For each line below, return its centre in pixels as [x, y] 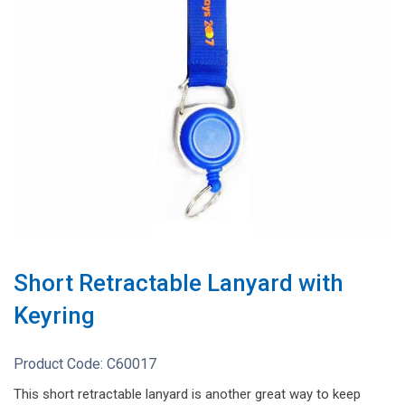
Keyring [54, 315]
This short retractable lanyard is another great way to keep [187, 394]
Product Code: [60, 363]
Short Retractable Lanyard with [179, 283]
